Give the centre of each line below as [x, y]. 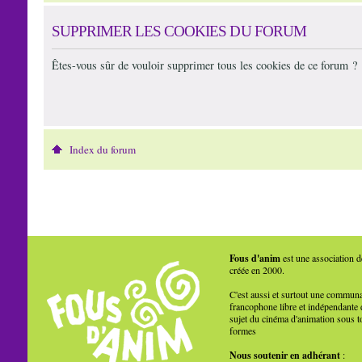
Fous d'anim [255, 259]
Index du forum [102, 150]
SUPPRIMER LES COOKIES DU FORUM [179, 31]
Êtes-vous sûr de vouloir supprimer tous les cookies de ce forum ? [204, 65]
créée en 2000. [257, 270]
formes [242, 331]
